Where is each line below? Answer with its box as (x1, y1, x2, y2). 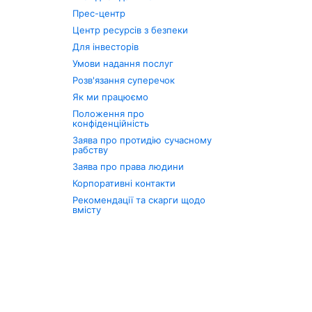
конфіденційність (72, 118, 150, 129)
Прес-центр (72, 8, 126, 19)
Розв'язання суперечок (72, 75, 175, 86)
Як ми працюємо (72, 91, 149, 102)
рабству (72, 144, 109, 155)
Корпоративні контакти (72, 178, 176, 189)
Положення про (72, 108, 145, 119)
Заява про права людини (72, 161, 185, 172)
